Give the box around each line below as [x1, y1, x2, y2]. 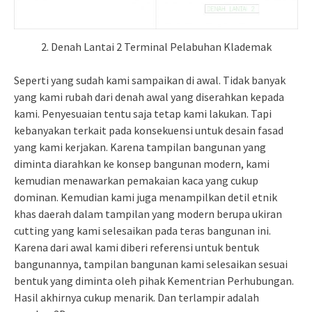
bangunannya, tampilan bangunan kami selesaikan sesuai [14, 257, 288, 271]
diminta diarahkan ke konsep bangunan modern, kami [14, 157, 270, 171]
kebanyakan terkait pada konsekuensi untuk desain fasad [14, 123, 283, 137]
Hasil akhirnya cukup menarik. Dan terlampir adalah [14, 290, 259, 304]
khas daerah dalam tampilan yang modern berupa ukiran [14, 207, 282, 221]
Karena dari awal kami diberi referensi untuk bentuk [14, 240, 259, 254]
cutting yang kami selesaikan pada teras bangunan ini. [14, 224, 271, 237]
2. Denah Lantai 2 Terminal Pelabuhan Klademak [40, 40, 272, 54]
